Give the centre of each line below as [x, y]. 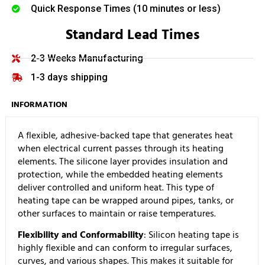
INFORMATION [39, 104]
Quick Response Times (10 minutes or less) [125, 8]
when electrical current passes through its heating [121, 148]
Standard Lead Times [132, 34]
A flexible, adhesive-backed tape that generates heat [125, 135]
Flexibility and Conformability [81, 235]
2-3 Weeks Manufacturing [87, 58]
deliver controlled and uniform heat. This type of [116, 187]
